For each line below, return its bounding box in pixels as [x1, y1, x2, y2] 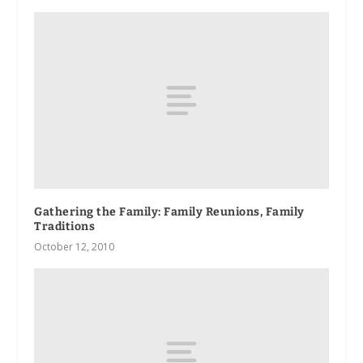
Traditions [34, 219, 96, 233]
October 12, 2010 [34, 239, 115, 254]
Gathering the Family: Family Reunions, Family [34, 204, 305, 219]
